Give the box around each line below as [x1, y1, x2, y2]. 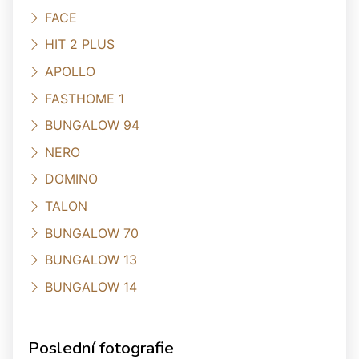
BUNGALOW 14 [45, 278, 137, 295]
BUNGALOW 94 [45, 117, 139, 134]
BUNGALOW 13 [45, 252, 137, 268]
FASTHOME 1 [45, 90, 124, 107]
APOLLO [45, 63, 95, 79]
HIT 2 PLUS [45, 36, 115, 53]
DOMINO [45, 171, 98, 188]
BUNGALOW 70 [45, 224, 139, 241]
